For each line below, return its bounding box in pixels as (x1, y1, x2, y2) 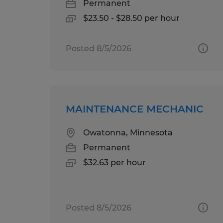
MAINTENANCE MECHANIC (66, 103, 204, 115)
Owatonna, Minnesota (83, 127, 173, 137)
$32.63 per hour (83, 157, 146, 167)
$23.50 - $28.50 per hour (83, 13, 180, 23)
